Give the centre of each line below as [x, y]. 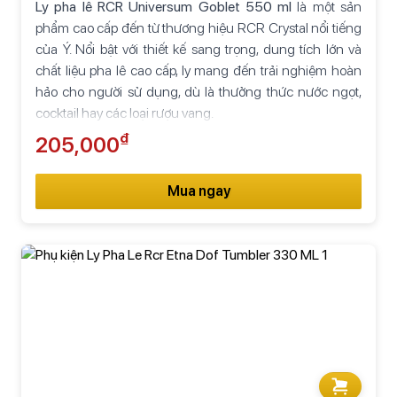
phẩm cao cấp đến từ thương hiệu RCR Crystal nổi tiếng [198, 27]
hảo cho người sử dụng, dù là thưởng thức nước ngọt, [198, 91]
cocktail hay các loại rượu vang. [125, 113]
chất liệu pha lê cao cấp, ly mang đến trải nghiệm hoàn [198, 70]
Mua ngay [198, 191]
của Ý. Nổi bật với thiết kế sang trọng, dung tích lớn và [198, 49]
